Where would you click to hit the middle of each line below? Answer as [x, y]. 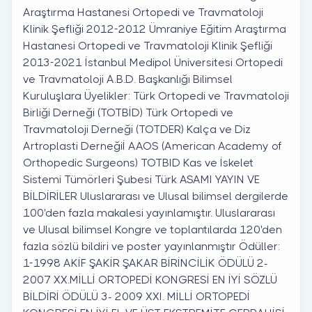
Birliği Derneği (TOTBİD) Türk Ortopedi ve [128, 112]
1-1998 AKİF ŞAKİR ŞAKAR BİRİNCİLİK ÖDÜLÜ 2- [146, 263]
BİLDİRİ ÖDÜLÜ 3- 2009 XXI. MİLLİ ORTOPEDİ [136, 296]
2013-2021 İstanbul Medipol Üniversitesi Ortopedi [153, 62]
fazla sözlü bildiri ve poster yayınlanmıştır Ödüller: [151, 246]
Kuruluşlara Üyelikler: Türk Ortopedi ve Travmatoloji [156, 95]
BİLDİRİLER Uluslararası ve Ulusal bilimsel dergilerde [156, 196]
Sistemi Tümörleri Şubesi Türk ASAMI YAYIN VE [141, 179]
